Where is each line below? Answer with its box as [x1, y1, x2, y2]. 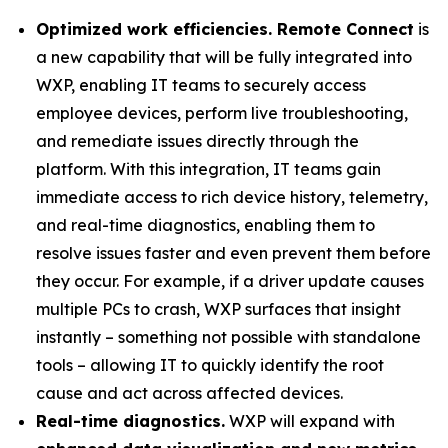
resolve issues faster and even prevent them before [36, 243, 431, 263]
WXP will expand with [225, 411, 395, 431]
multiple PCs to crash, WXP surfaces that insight [36, 299, 401, 319]
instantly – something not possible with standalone [36, 327, 421, 347]
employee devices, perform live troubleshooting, [36, 103, 408, 123]
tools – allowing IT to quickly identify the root [36, 355, 384, 375]
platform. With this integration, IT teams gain [36, 159, 381, 179]
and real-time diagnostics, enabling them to [36, 215, 375, 235]
